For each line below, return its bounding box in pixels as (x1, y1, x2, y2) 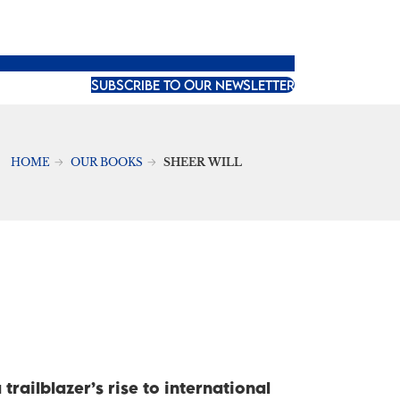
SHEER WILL (162, 154, 242, 169)
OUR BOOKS (70, 154, 143, 169)
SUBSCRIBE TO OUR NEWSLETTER (91, 76, 296, 93)
